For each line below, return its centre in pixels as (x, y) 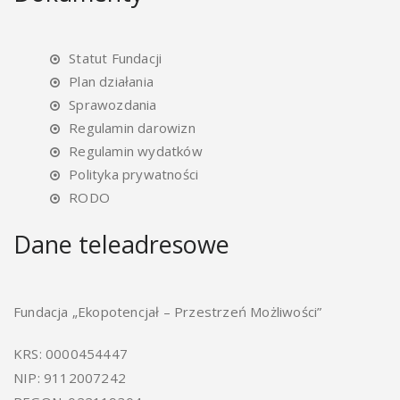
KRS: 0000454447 (71, 354)
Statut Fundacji (116, 58)
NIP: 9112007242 (70, 378)
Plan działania (112, 81)
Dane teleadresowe (121, 244)
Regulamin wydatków (136, 151)
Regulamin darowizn (132, 128)
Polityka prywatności (134, 174)
